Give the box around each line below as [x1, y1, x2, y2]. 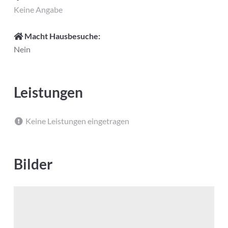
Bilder [13, 155, 52, 173]
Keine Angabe [13, 4, 63, 14]
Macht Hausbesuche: [22, 31, 100, 41]
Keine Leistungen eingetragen [23, 116, 129, 126]
